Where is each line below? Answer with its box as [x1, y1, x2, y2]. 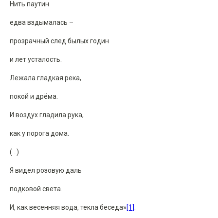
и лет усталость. [10, 55, 62, 64]
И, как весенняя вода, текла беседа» [10, 203, 127, 212]
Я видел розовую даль [10, 166, 82, 175]
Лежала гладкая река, [10, 74, 81, 82]
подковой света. [10, 185, 62, 193]
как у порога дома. [10, 129, 69, 138]
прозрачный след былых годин [10, 37, 109, 45]
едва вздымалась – [10, 18, 73, 27]
